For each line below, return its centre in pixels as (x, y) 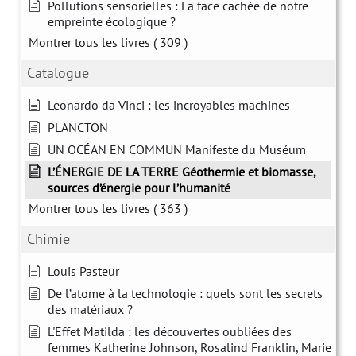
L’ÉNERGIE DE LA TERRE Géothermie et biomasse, (182, 172)
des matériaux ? (90, 309)
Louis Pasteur (83, 271)
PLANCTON (78, 127)
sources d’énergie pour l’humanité (139, 188)
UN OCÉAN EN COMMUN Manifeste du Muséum (177, 149)
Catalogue (58, 73)
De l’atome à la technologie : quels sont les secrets (185, 293)
